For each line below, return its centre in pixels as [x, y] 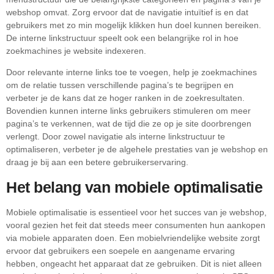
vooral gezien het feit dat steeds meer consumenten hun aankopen [136, 225]
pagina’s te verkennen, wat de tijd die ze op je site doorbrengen [129, 124]
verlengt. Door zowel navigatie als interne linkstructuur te [116, 137]
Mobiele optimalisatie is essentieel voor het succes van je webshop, [136, 212]
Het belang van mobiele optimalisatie [134, 187]
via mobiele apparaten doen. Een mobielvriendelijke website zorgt [133, 238]
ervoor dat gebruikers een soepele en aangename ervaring [120, 250]
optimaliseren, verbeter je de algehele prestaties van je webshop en [137, 150]
